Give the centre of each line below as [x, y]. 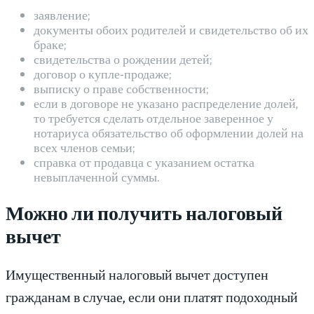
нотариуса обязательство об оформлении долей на [169, 132]
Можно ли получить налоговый [144, 212]
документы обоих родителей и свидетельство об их [171, 29]
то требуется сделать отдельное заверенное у [153, 118]
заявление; [62, 15]
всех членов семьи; [84, 147]
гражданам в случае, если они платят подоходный [152, 296]
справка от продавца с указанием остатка [144, 162]
